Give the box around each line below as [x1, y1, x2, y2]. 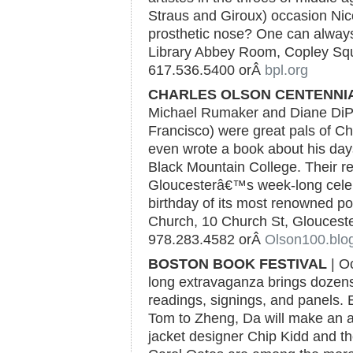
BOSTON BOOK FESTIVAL [148, 256, 327, 272]
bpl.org [265, 62, 308, 78]
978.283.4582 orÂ [148, 232, 265, 247]
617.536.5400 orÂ [148, 62, 265, 78]
